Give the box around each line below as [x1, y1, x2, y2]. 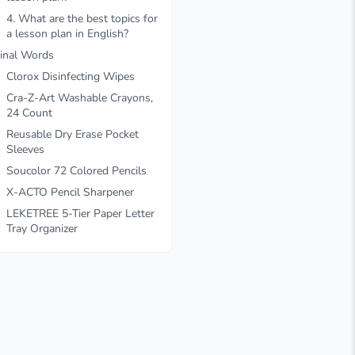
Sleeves [6, 142, 44, 157]
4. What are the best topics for [6, 11, 158, 26]
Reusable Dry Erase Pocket [6, 127, 139, 142]
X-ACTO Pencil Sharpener [6, 185, 134, 200]
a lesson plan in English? [6, 26, 128, 41]
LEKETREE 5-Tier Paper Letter [6, 206, 155, 221]
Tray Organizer [6, 221, 78, 236]
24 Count [6, 105, 52, 120]
